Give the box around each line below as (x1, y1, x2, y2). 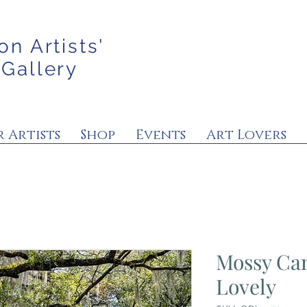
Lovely (215, 273, 276, 300)
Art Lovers (206, 126, 286, 144)
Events (136, 126, 186, 144)
